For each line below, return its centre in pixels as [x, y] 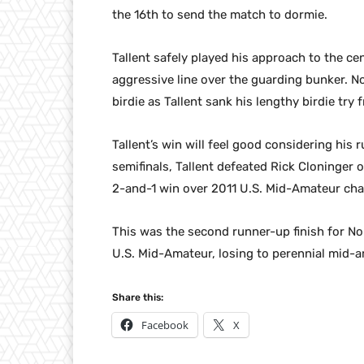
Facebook [165, 325]
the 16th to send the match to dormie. [220, 15]
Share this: [138, 298]
